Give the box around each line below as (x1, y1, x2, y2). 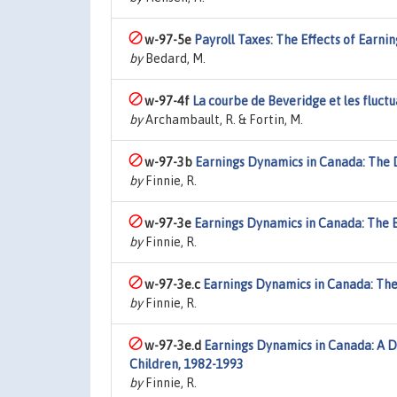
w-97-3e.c (144, 277, 203, 292)
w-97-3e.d (144, 339, 204, 353)
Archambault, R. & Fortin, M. (143, 113, 303, 127)
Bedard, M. (143, 51, 206, 66)
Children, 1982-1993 (129, 357, 244, 371)
